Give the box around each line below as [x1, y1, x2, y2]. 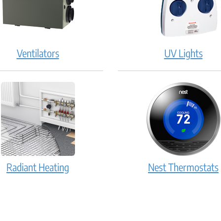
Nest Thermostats [148, 160, 219, 174]
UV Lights [164, 46, 203, 60]
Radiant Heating [6, 160, 69, 174]
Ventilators [16, 46, 59, 60]
